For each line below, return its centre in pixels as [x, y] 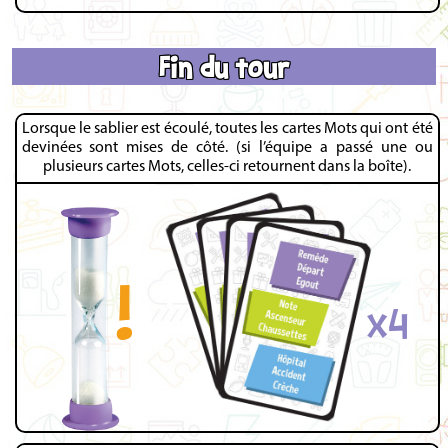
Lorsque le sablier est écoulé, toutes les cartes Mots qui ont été [227, 129]
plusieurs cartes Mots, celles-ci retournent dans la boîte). [227, 167]
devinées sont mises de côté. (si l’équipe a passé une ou [227, 148]
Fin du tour [223, 66]
